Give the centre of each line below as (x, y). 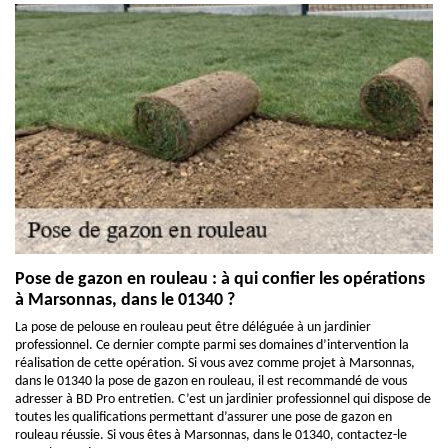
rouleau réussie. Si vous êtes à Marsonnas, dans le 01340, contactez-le (211, 435)
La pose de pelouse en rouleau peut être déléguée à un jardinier (193, 327)
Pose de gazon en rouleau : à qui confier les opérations (222, 279)
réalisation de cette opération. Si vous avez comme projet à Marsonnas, (215, 363)
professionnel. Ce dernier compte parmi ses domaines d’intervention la (212, 345)
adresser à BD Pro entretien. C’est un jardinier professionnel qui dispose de (223, 399)
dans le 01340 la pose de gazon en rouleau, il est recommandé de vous (211, 381)
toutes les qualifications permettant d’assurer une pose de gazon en (203, 417)
